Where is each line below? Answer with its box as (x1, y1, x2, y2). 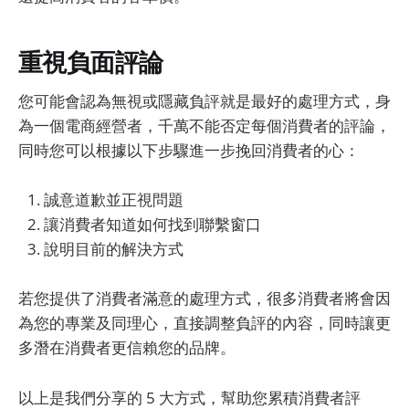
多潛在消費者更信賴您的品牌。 (18, 337, 236, 359)
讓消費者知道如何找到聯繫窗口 (44, 214, 261, 236)
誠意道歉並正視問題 (44, 189, 184, 211)
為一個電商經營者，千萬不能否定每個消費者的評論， (18, 115, 391, 137)
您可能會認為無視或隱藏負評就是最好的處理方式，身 (18, 90, 391, 112)
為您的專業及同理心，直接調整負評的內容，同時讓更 (18, 312, 391, 334)
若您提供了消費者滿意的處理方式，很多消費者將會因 (18, 288, 391, 309)
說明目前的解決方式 (44, 238, 184, 260)
